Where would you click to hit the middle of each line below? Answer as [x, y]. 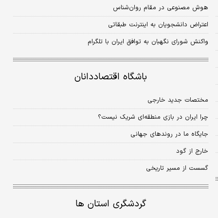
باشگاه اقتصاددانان [110, 77]
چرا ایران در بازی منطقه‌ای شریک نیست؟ [153, 118]
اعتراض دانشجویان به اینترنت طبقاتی [158, 25]
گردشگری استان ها [110, 204]
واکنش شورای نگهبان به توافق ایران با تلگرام [148, 42]
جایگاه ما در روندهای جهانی [169, 135]
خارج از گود [192, 152]
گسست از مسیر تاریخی [177, 169]
